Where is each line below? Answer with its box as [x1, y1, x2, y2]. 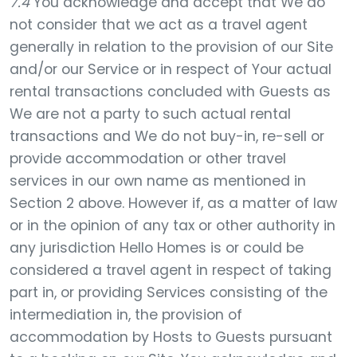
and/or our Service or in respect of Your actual [10, 60, 331, 79]
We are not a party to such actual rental [10, 104, 291, 124]
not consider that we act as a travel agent [10, 15, 308, 34]
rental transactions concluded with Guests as [10, 82, 331, 101]
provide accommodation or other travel [10, 149, 286, 168]
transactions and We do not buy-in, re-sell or [10, 127, 324, 146]
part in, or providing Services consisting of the [10, 283, 328, 302]
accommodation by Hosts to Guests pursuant [10, 328, 332, 347]
